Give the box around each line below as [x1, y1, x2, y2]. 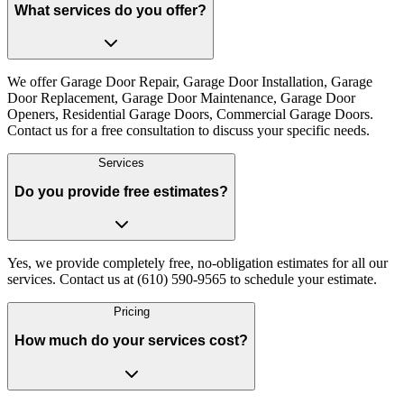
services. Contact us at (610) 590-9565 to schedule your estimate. [7, 271, 377, 288]
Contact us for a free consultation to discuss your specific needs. [7, 123, 370, 139]
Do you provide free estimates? [14, 183, 228, 199]
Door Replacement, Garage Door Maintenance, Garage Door [7, 90, 355, 106]
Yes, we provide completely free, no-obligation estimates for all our [7, 255, 388, 271]
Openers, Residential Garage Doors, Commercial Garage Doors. [7, 106, 373, 123]
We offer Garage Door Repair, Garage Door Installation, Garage [7, 74, 372, 90]
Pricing [113, 305, 150, 319]
